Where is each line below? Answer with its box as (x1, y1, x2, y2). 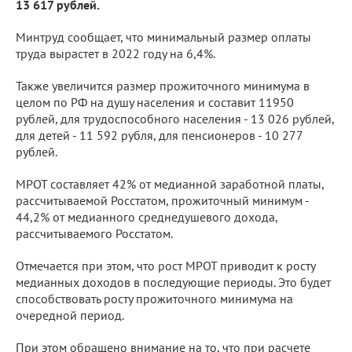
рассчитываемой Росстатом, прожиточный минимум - (16, 192, 309, 208)
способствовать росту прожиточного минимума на (16, 290, 293, 306)
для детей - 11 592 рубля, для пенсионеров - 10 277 (16, 126, 302, 143)
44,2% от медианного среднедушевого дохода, (16, 208, 277, 225)
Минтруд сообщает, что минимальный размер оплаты (16, 28, 311, 45)
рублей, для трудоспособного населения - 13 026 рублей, (16, 110, 334, 126)
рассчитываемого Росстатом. (16, 225, 173, 241)
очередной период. (16, 306, 124, 323)
